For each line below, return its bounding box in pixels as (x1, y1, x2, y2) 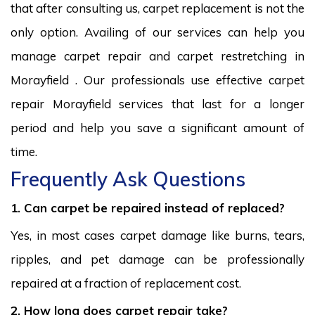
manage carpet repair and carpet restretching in (11, 48, 304, 63)
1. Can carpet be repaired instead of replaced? (11, 200, 285, 215)
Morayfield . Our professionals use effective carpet (11, 72, 304, 87)
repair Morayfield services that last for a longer (11, 96, 304, 111)
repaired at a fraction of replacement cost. (11, 275, 241, 290)
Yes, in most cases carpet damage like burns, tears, (11, 227, 304, 243)
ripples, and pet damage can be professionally (11, 251, 304, 266)
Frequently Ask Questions (11, 166, 245, 191)
